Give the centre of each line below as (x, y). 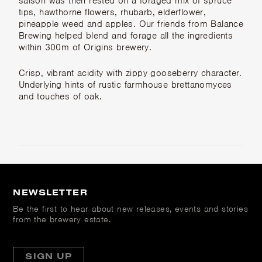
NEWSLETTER (50, 192)
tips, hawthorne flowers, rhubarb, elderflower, (112, 13)
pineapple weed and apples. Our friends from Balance (131, 24)
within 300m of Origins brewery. (87, 48)
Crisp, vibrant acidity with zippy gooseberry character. (130, 73)
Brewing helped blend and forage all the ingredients (126, 36)
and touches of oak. (60, 97)
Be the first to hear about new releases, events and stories (131, 209)
